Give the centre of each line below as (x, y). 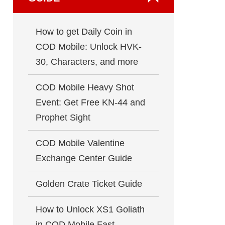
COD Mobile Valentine (80, 143)
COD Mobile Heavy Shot (85, 87)
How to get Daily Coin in (84, 32)
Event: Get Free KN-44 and (90, 102)
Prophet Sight (63, 118)
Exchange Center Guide (84, 158)
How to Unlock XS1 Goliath (90, 209)
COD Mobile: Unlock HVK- (89, 47)
